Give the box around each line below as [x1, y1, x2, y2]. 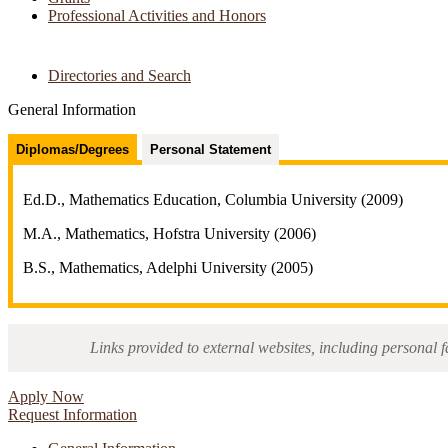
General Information [8, 101, 136, 119]
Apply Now [8, 388, 84, 406]
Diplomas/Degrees [16, 142, 129, 158]
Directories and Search [48, 67, 191, 85]
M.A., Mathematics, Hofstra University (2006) [23, 225, 316, 243]
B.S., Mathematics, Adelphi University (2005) [23, 259, 313, 277]
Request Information [8, 406, 137, 424]
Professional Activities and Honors [48, 7, 266, 25]
